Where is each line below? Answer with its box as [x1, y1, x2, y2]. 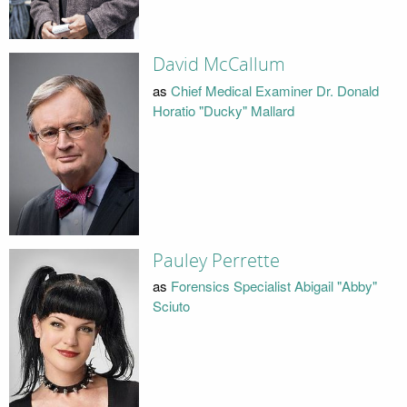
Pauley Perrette [152, 249, 280, 272]
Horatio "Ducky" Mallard [152, 100, 294, 120]
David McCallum [152, 54, 285, 76]
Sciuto [152, 296, 190, 316]
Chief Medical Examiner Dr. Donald [170, 80, 379, 100]
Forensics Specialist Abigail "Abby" [170, 276, 377, 296]
